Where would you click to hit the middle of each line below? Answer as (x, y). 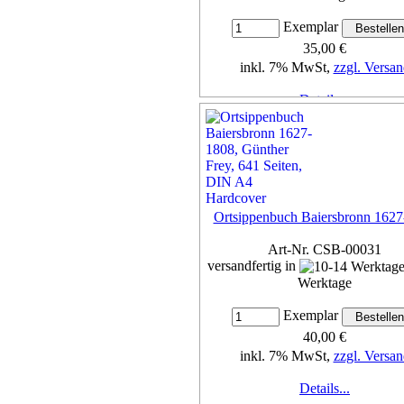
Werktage (325, 283)
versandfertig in (253, 265)
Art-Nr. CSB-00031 (325, 249)
